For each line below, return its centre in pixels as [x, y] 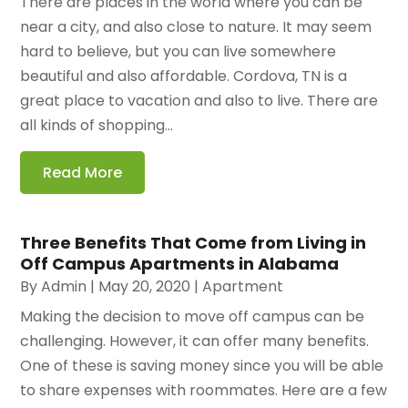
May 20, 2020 [145, 287]
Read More [83, 173]
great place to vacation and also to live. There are [199, 101]
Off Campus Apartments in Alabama [180, 264]
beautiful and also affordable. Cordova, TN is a [184, 76]
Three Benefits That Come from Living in [194, 243]
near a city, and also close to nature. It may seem [196, 27]
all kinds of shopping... [97, 126]
